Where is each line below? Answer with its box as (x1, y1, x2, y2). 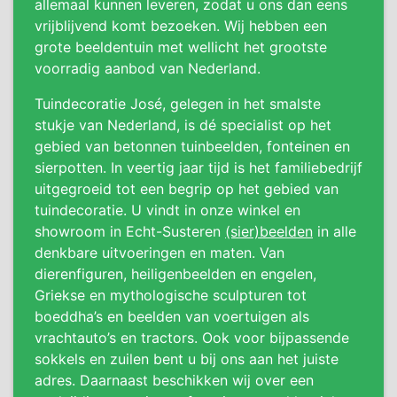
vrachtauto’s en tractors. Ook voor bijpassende (35, 329, 349, 346)
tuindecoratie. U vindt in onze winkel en (35, 201, 300, 219)
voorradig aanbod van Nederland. (35, 59, 261, 77)
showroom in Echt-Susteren (35, 222, 225, 240)
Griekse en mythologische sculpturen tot (35, 286, 307, 304)
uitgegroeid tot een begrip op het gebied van (35, 180, 339, 198)
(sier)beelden (225, 222, 313, 240)
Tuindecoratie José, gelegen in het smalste (35, 95, 321, 113)
